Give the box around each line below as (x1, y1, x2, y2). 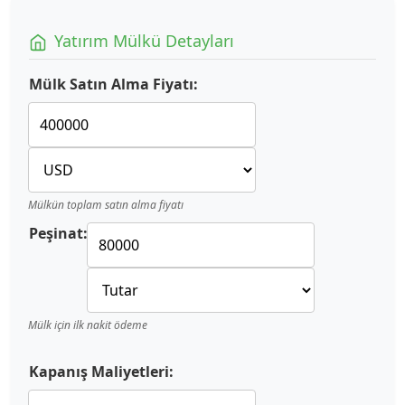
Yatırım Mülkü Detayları (54, 30, 234, 52)
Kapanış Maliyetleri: (29, 362, 174, 382)
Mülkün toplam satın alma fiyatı (28, 197, 184, 213)
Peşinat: (29, 223, 88, 244)
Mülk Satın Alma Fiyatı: (29, 74, 198, 95)
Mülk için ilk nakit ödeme (28, 317, 147, 334)
